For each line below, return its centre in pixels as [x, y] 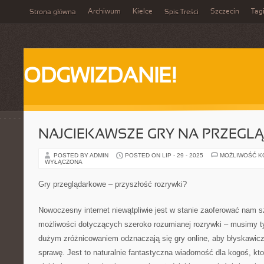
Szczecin [225, 12]
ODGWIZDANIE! [100, 77]
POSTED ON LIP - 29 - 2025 [164, 155]
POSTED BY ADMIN [82, 155]
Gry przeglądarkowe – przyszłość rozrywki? [113, 184]
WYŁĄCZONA [64, 162]
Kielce [143, 12]
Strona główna [53, 12]
